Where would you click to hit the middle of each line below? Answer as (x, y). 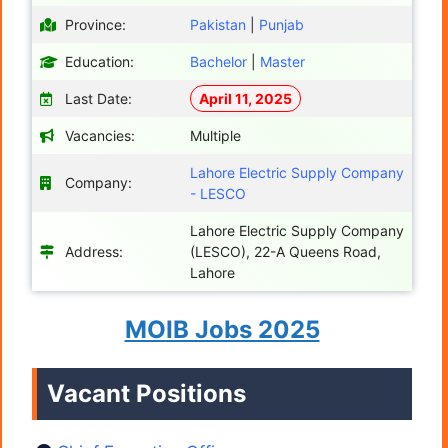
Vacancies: (100, 135)
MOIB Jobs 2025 (222, 329)
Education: (99, 61)
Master (282, 61)
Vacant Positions (146, 393)
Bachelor (218, 61)
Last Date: (98, 98)
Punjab (281, 24)
